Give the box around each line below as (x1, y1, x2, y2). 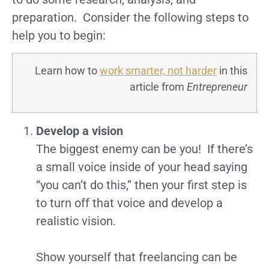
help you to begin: (12, 28, 106, 43)
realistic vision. (36, 213, 116, 228)
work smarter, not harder (100, 64, 217, 77)
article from (130, 80, 187, 93)
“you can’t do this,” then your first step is (36, 177, 247, 192)
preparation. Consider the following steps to (12, 10, 249, 25)
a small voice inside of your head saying (36, 159, 247, 174)
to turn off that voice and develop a (36, 195, 223, 210)
